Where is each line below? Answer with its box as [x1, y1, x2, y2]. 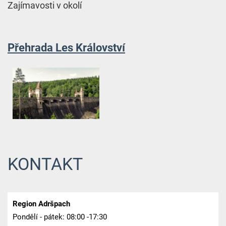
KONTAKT [7, 154, 83, 175]
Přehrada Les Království [7, 41, 125, 54]
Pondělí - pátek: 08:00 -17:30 [12, 212, 107, 222]
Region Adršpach [12, 199, 70, 209]
